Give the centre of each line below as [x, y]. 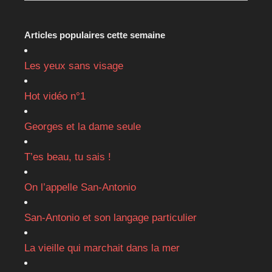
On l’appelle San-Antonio [80, 187]
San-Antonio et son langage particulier [110, 217]
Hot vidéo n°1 [55, 96]
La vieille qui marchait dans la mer [102, 248]
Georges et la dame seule [83, 126]
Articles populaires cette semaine [95, 35]
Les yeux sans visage [74, 66]
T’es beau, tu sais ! [68, 157]
